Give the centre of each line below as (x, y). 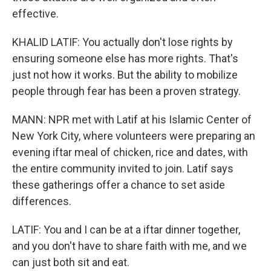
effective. (35, 14)
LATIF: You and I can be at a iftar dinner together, (126, 230)
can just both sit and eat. (71, 262)
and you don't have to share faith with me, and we (129, 246)
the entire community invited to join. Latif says (123, 168)
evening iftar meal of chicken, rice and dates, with (130, 152)
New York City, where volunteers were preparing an (134, 136)
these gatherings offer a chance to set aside (119, 185)
